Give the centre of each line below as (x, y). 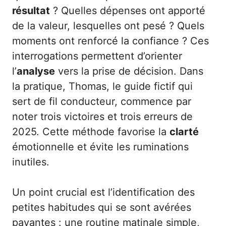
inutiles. (31, 162)
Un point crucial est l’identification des (103, 192)
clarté (184, 132)
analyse (36, 71)
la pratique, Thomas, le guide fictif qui (102, 87)
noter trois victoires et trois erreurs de (102, 117)
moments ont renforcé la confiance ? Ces (110, 41)
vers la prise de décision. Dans (129, 71)
